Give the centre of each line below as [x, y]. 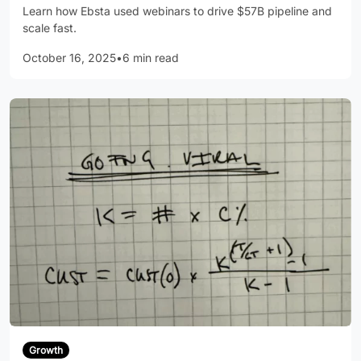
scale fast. [50, 28]
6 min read [151, 58]
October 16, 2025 [69, 58]
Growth [46, 350]
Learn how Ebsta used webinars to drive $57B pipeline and [177, 11]
